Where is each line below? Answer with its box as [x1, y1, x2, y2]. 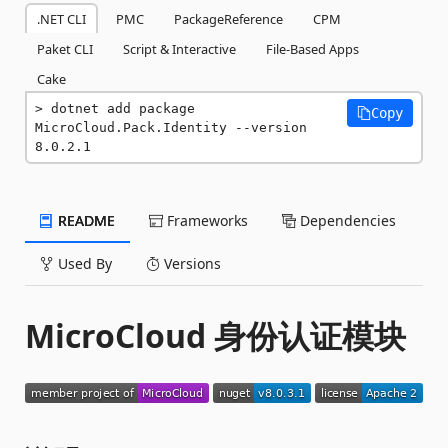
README [54, 211, 115, 230]
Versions [160, 254, 221, 273]
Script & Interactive [123, 40, 236, 58]
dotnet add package [51, 101, 195, 116]
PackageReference [174, 10, 283, 28]
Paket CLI [37, 40, 93, 58]
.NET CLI [37, 10, 86, 28]
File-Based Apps [266, 40, 359, 58]
